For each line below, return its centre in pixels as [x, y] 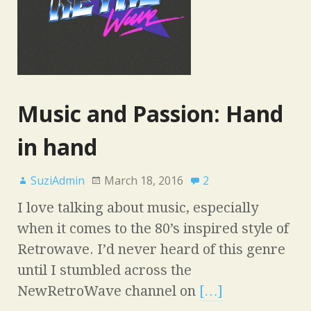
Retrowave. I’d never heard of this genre [151, 249]
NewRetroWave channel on [108, 291]
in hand [57, 146]
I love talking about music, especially [138, 207]
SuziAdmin [58, 180]
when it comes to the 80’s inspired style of [153, 228]
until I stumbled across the [104, 270]
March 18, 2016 [144, 180]
